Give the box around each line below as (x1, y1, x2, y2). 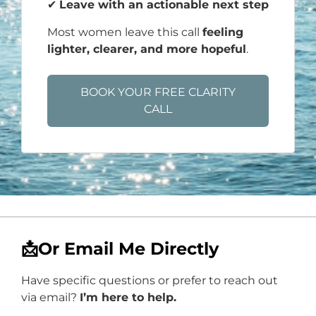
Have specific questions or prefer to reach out (21, 274, 278, 287)
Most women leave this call (47, 25, 202, 39)
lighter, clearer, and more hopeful (47, 42, 246, 56)
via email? (21, 291, 80, 304)
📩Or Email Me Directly (21, 238, 219, 259)
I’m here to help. (80, 291, 176, 304)
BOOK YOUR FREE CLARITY (80, 85, 236, 99)
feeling (202, 25, 243, 39)
